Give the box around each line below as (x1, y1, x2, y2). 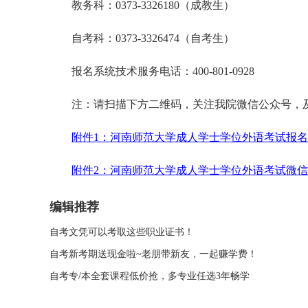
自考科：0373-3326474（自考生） (71, 32, 234, 44)
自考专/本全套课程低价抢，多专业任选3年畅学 (49, 271, 250, 281)
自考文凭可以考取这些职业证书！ (49, 227, 194, 237)
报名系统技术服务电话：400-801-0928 (71, 65, 254, 77)
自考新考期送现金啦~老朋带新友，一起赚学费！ (49, 249, 257, 259)
